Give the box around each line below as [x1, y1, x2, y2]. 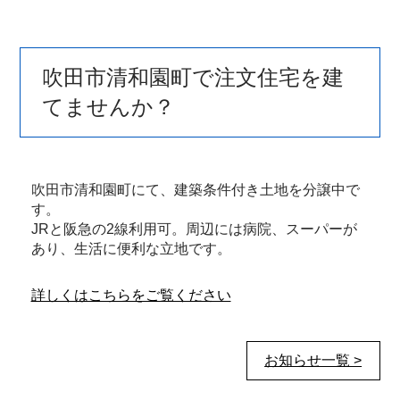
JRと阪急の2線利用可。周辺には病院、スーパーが [30, 221, 357, 237]
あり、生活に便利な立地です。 [30, 241, 231, 257]
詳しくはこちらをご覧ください [30, 287, 231, 304]
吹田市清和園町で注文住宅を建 [42, 65, 345, 90]
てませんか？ [42, 95, 176, 120]
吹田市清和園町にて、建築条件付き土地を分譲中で [30, 182, 360, 198]
